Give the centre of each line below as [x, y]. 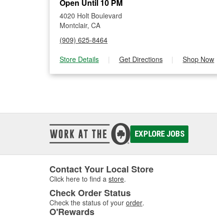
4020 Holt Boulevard [91, 15]
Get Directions [141, 59]
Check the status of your [87, 202]
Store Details [79, 59]
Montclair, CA [80, 25]
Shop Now [199, 59]
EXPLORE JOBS [159, 134]
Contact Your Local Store [101, 169]
